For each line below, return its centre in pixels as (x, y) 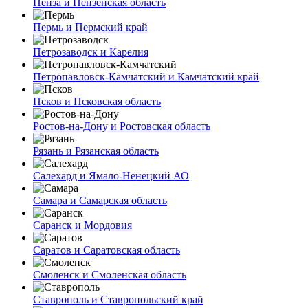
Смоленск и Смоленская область (110, 274)
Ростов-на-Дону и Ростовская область (122, 126)
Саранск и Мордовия (82, 225)
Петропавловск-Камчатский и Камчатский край (146, 76)
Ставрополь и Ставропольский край (118, 299)
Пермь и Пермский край (90, 27)
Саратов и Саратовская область (107, 250)
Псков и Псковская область (97, 101)
